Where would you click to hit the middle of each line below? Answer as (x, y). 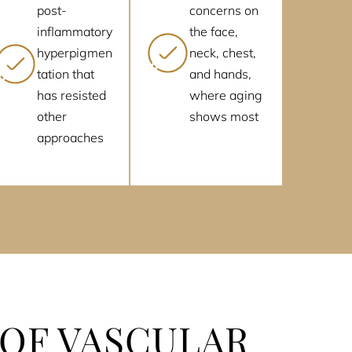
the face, (214, 32)
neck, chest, (223, 53)
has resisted (71, 95)
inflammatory (74, 32)
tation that (65, 74)
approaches (70, 138)
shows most (224, 117)
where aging (226, 95)
